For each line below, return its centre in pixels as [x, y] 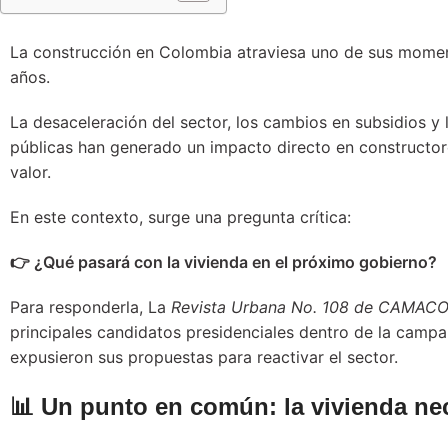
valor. [30, 171]
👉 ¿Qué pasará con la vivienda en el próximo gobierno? [223, 261]
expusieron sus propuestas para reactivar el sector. [204, 356]
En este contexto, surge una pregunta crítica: [180, 216]
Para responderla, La [90, 306]
